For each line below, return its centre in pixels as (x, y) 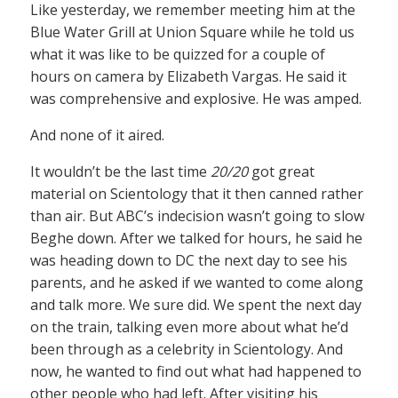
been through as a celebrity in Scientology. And (187, 349)
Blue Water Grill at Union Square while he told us (192, 32)
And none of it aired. (97, 135)
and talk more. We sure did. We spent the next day (196, 305)
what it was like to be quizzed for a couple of (178, 54)
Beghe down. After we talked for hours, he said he (196, 238)
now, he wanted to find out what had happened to (196, 371)
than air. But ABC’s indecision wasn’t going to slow (197, 216)
